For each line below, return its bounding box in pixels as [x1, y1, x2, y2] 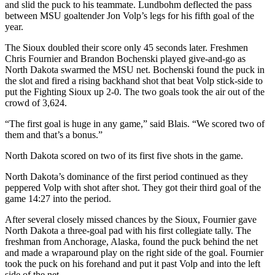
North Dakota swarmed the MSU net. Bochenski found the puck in [5, 64, 265, 76]
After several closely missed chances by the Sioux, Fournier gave [5, 214, 257, 225]
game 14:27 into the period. [5, 193, 111, 204]
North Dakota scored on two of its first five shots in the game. [5, 150, 243, 161]
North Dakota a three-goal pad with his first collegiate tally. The [5, 225, 251, 236]
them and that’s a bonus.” [5, 130, 103, 141]
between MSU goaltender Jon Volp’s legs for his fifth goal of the [5, 10, 254, 21]
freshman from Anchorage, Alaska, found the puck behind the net [5, 236, 258, 247]
